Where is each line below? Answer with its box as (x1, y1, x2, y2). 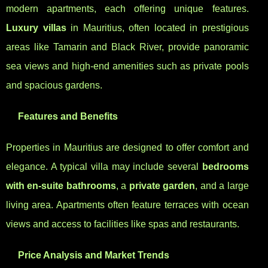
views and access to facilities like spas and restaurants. (6, 219, 239, 230)
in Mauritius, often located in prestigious (66, 23, 249, 33)
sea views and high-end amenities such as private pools (6, 61, 249, 72)
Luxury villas (6, 23, 66, 33)
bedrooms (202, 162, 249, 172)
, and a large (195, 181, 249, 191)
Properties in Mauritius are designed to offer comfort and (6, 142, 249, 153)
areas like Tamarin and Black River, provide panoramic (6, 42, 249, 53)
